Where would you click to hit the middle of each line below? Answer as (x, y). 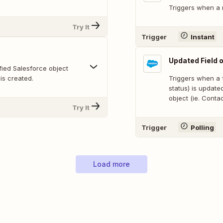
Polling (202, 127)
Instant (202, 37)
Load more (111, 164)
